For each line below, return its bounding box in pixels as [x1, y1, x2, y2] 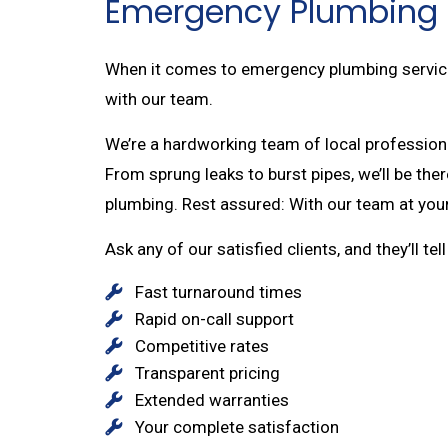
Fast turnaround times [134, 281, 302, 302]
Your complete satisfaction [134, 416, 339, 437]
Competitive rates [134, 335, 269, 356]
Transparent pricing [134, 362, 280, 383]
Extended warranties [134, 389, 289, 410]
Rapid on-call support [134, 308, 294, 329]
